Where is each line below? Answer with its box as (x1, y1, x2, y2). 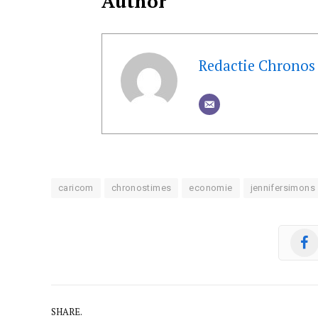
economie (189, 182, 233, 193)
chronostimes (111, 182, 172, 193)
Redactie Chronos (198, 55, 315, 75)
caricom (58, 182, 94, 193)
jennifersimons (250, 182, 316, 193)
